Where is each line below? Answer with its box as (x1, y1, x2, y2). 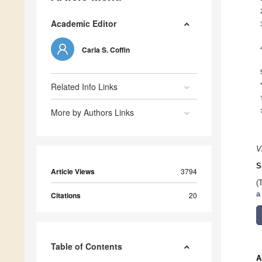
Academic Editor (51, 18, 116, 30)
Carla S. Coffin (82, 44, 130, 56)
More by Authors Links (51, 106, 134, 119)
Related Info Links (51, 81, 118, 93)
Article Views (51, 166, 95, 177)
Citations (51, 190, 81, 201)
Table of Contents (51, 240, 122, 253)
